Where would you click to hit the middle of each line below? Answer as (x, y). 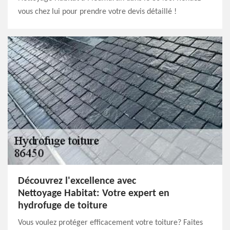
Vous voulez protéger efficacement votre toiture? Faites (110, 223)
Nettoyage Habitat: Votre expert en (94, 194)
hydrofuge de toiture (63, 206)
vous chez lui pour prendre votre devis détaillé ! (97, 12)
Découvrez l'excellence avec (77, 181)
